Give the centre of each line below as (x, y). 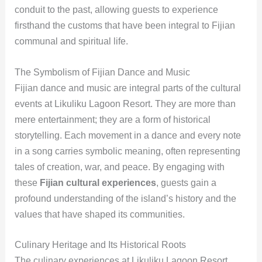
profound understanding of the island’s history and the (125, 198)
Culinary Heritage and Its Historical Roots (100, 245)
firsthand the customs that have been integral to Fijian (125, 26)
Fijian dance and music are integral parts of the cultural (127, 88)
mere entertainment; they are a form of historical (112, 119)
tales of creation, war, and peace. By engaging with (119, 167)
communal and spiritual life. (71, 42)
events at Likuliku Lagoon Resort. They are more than (125, 104)
